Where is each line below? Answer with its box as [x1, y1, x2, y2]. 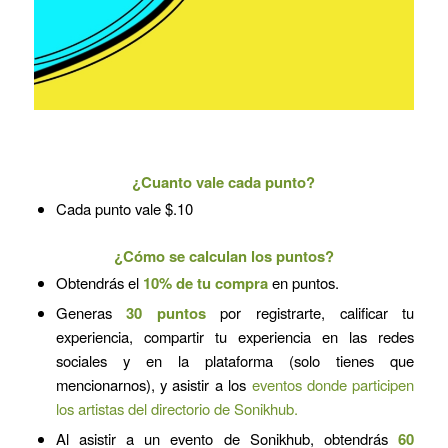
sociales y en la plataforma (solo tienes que [55, 350, 415, 372]
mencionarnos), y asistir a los [55, 374, 252, 396]
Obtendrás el [55, 272, 143, 294]
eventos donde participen [251, 374, 415, 396]
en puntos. [267, 272, 339, 294]
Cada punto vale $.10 [55, 198, 193, 220]
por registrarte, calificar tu [205, 302, 415, 324]
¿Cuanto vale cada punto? [132, 171, 316, 194]
